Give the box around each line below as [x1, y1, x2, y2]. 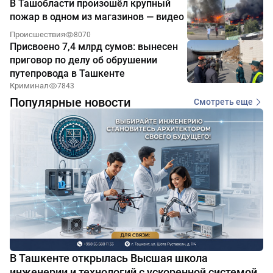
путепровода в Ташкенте [10, 67, 125, 79]
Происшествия [10, 29, 65, 39]
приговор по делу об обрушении [10, 54, 157, 66]
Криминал [10, 80, 49, 90]
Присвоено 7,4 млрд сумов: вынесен [10, 40, 178, 52]
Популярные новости [10, 94, 130, 110]
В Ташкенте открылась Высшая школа [10, 251, 208, 264]
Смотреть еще [194, 97, 253, 107]
